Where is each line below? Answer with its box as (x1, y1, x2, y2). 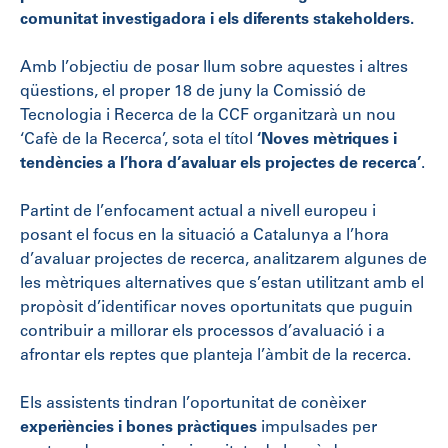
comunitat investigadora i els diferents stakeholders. (20, 11, 414, 28)
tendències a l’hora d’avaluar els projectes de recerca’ (20, 155, 421, 172)
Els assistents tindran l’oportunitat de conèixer (20, 395, 366, 412)
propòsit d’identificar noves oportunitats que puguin (20, 299, 413, 316)
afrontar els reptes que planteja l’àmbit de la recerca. (20, 347, 411, 364)
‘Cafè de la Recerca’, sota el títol (20, 131, 257, 148)
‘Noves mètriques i (257, 131, 397, 148)
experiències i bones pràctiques (20, 419, 257, 436)
